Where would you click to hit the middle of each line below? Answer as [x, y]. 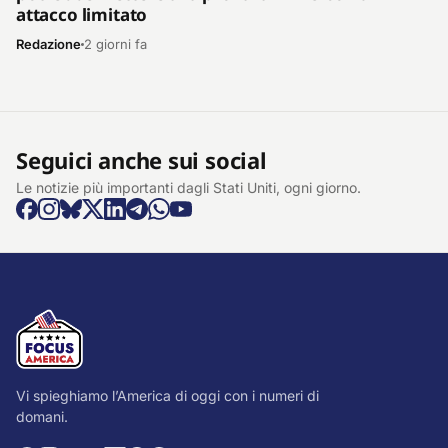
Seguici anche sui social [141, 160]
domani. [42, 417]
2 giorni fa [115, 44]
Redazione [48, 44]
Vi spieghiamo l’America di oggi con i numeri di [167, 396]
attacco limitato [82, 15]
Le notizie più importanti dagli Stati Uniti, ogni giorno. [188, 188]
